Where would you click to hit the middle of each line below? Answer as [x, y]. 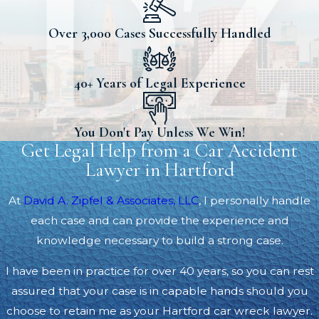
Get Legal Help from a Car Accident [159, 151]
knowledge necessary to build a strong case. [159, 240]
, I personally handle [255, 200]
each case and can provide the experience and [159, 220]
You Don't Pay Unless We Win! [159, 133]
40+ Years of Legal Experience [159, 83]
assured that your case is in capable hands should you [159, 291]
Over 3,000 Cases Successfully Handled [159, 33]
